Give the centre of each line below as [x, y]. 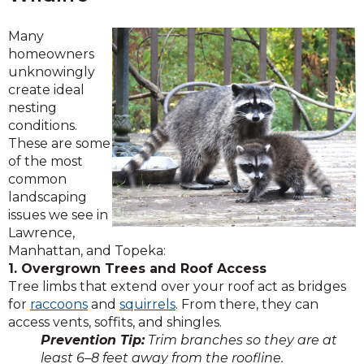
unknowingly [52, 72]
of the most [45, 161]
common [37, 179]
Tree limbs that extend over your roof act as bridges [177, 286]
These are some [59, 143]
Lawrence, [41, 233]
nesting [32, 108]
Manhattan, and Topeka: [87, 251]
